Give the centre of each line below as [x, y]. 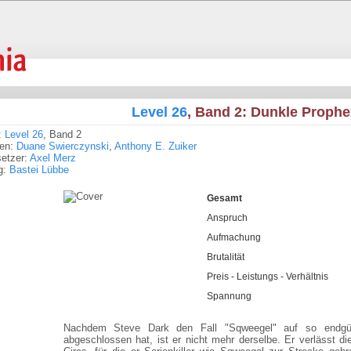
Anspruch [227, 218]
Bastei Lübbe [39, 170]
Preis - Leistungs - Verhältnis [267, 277]
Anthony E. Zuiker [156, 146]
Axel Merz [53, 158]
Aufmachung [233, 237]
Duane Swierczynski [63, 146]
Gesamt [224, 198]
